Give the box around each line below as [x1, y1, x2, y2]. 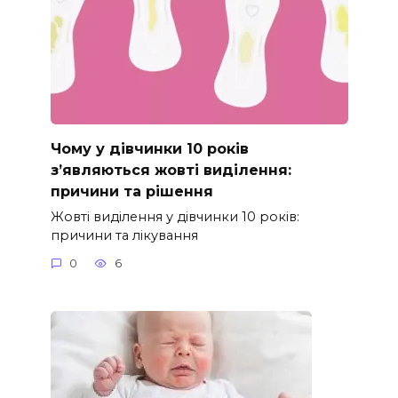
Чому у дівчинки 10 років [50, 139, 249, 157]
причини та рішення [50, 182, 213, 200]
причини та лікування [50, 227, 198, 243]
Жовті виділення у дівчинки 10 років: [50, 208, 299, 225]
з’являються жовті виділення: [50, 161, 291, 179]
